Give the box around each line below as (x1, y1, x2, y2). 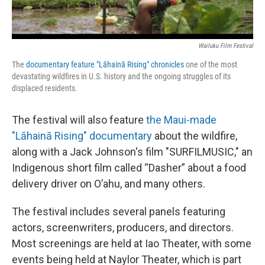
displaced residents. (12, 83, 77, 93)
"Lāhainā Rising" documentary (12, 129, 152, 142)
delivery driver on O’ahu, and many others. (12, 177, 205, 190)
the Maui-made (146, 113, 216, 126)
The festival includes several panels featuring (12, 205, 225, 218)
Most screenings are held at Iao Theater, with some (12, 237, 251, 250)
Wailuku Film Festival (198, 41, 253, 50)
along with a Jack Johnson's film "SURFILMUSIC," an (12, 145, 253, 158)
